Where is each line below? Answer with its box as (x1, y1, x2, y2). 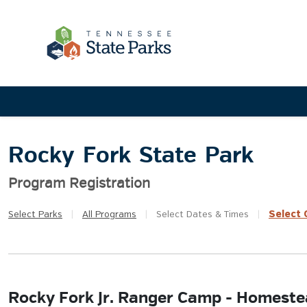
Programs (93, 210, 136, 219)
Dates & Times (184, 210, 249, 219)
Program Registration (8, 175, 150, 192)
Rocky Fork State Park (8, 141, 254, 169)
